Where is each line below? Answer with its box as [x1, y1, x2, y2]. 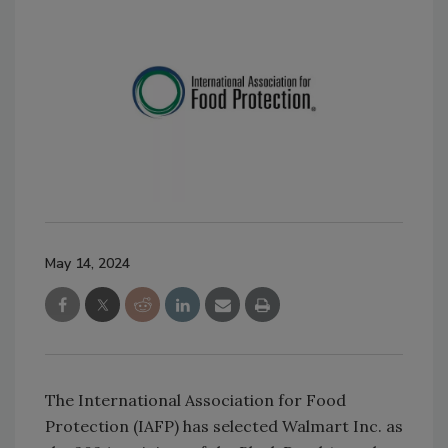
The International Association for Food [45, 389, 346, 410]
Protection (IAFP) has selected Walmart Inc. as [45, 415, 403, 436]
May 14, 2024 [45, 253, 130, 273]
